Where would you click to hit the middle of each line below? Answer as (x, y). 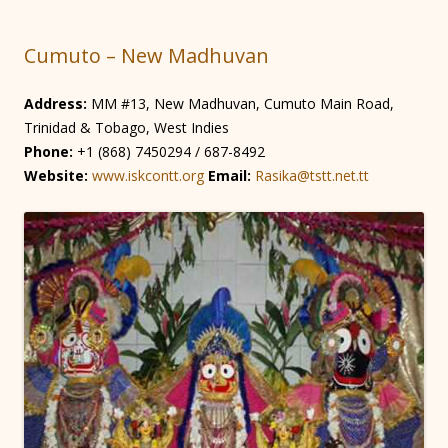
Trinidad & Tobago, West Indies (126, 127)
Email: (229, 175)
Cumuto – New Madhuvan (146, 55)
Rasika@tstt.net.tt (312, 175)
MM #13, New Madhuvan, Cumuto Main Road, (240, 103)
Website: (56, 175)
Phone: (48, 151)
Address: (55, 103)
